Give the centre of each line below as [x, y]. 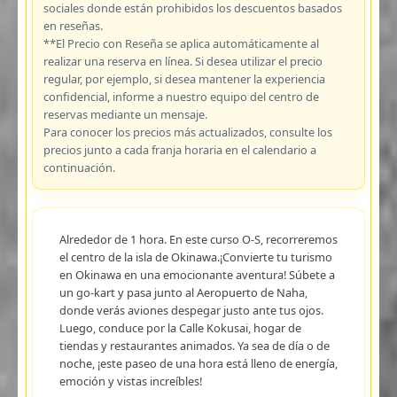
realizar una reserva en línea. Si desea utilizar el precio [183, 61]
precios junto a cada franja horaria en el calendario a [179, 149]
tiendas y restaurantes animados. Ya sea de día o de [194, 345]
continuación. [79, 167]
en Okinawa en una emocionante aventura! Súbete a [197, 274]
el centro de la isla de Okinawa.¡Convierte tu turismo [195, 257]
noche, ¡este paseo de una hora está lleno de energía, [198, 363]
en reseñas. [73, 25]
